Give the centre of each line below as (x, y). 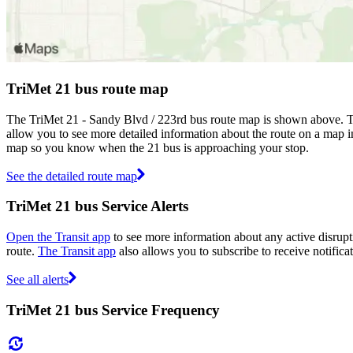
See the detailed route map (72, 176)
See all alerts (37, 280)
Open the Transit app (58, 237)
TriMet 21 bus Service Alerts (97, 206)
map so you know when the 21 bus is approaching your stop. (158, 147)
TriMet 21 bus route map (87, 88)
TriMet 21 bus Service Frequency (113, 310)
